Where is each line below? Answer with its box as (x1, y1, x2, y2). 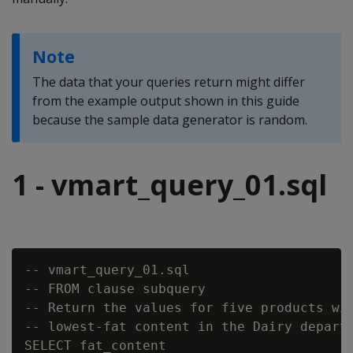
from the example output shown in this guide (32, 92, 299, 110)
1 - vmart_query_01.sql (12, 165, 327, 204)
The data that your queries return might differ (32, 73, 305, 91)
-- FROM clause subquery (24, 281, 206, 296)
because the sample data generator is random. (32, 111, 307, 128)
